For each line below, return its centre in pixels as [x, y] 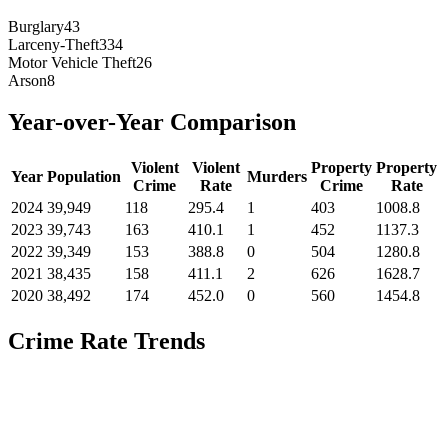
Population [84, 177]
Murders [277, 177]
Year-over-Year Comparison [152, 122]
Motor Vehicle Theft [72, 62]
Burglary [36, 26]
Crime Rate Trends [106, 341]
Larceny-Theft [53, 44]
